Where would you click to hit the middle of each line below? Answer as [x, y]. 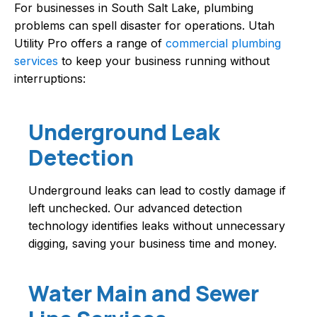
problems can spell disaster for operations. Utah [144, 26]
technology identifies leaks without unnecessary [157, 226]
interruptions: [50, 79]
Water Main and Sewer [144, 294]
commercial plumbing [223, 44]
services [36, 61]
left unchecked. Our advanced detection [135, 208]
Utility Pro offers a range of [90, 44]
